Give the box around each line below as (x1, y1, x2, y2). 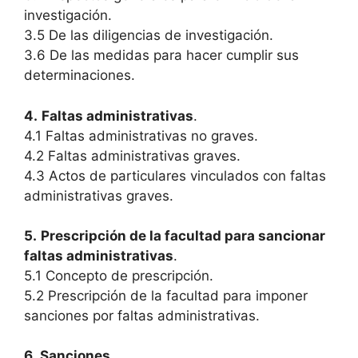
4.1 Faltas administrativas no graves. (24, 127, 258, 144)
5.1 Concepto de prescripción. (24, 267, 213, 284)
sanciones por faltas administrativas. (24, 307, 260, 324)
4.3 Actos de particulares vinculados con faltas (24, 167, 326, 184)
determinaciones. (24, 67, 135, 83)
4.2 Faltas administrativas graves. (24, 147, 241, 164)
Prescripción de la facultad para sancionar (41, 227, 325, 244)
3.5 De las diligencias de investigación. (24, 27, 273, 43)
